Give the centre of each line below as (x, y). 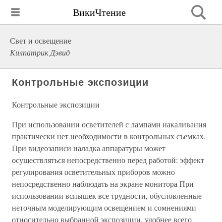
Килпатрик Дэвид (40, 52)
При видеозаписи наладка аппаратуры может (89, 148)
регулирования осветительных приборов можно (93, 172)
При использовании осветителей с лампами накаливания (109, 124)
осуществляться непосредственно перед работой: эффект (108, 160)
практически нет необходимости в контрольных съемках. (109, 136)
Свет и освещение (41, 40)
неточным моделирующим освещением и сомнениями (104, 207)
